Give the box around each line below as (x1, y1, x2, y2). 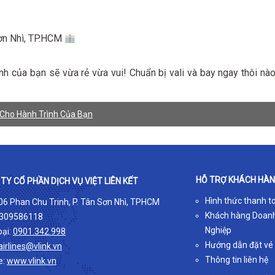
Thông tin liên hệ (205, 255, 268, 265)
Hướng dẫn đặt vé (205, 240, 273, 250)
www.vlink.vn (7, 256, 56, 266)
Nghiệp (205, 225, 231, 235)
